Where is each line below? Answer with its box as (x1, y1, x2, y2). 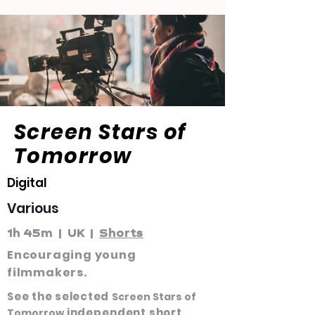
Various (7, 199, 59, 218)
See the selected (7, 289, 112, 304)
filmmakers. (7, 264, 87, 281)
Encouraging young (7, 247, 136, 263)
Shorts (99, 226, 143, 239)
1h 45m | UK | (7, 226, 99, 239)
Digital (7, 174, 50, 191)
